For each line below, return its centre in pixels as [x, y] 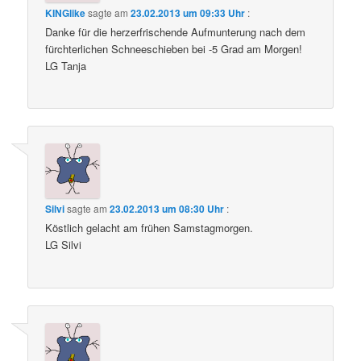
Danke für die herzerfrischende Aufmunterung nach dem [176, 31]
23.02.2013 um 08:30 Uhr [167, 209]
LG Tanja [66, 65]
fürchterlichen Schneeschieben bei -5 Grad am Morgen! [174, 48]
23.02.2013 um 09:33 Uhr [188, 12]
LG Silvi [64, 245]
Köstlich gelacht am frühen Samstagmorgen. [149, 228]
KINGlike [66, 12]
